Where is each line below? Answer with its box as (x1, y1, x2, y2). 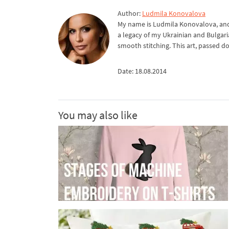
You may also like (58, 107, 138, 122)
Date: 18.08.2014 (118, 66, 167, 76)
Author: (118, 9, 142, 18)
